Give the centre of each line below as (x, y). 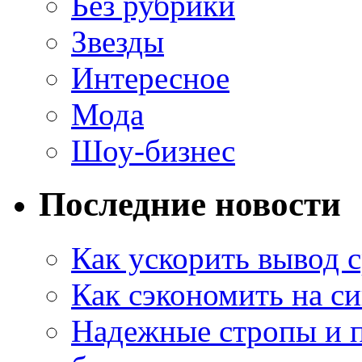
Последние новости (190, 204)
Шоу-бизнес (153, 150)
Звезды (118, 41)
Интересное (150, 78)
